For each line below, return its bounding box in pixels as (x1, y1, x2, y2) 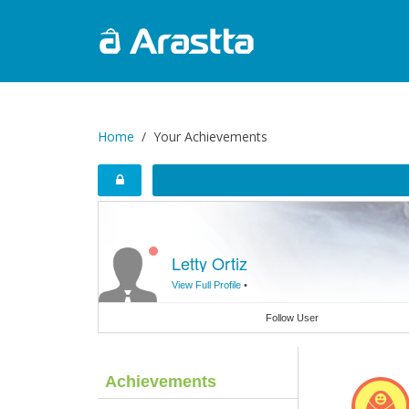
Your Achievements (153, 128, 267, 145)
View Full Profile (172, 279, 241, 290)
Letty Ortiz (172, 251, 247, 275)
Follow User (266, 312, 320, 323)
